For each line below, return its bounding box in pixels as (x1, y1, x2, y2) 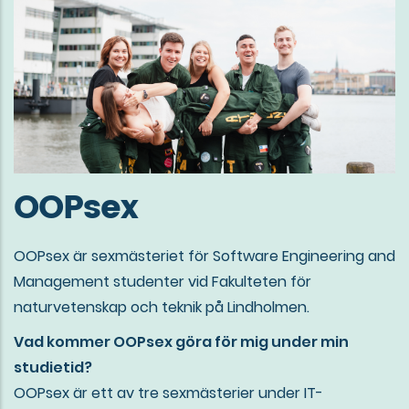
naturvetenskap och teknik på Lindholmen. (14, 297, 309, 319)
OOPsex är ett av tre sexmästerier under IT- (14, 383, 323, 404)
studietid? (14, 357, 92, 379)
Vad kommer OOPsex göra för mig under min (14, 331, 349, 353)
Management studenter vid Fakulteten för (14, 271, 311, 293)
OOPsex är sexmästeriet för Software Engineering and (14, 246, 395, 267)
